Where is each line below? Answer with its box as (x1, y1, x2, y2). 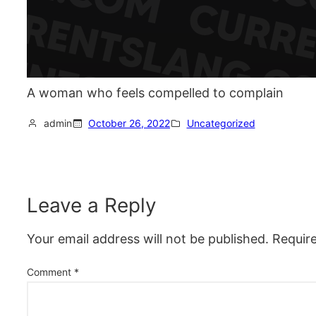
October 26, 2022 (88, 117, 170, 129)
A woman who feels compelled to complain (27, 85, 284, 100)
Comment (27, 266, 74, 278)
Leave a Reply (27, 193, 157, 217)
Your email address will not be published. (27, 231, 269, 246)
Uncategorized (186, 117, 255, 129)
